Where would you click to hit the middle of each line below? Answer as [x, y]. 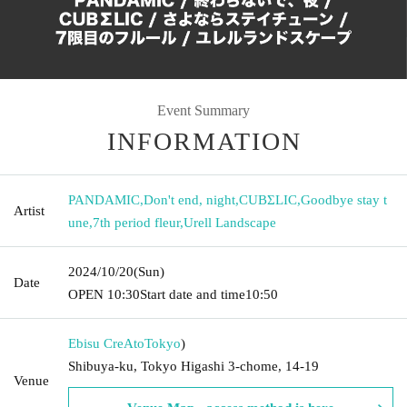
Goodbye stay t [344, 199]
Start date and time [193, 294]
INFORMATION [204, 141]
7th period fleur [136, 222]
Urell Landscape [230, 222]
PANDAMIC [104, 199]
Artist [29, 210]
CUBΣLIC [268, 199]
